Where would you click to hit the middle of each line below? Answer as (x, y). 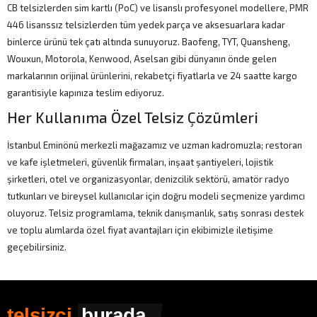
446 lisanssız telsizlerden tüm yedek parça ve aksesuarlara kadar (146, 25)
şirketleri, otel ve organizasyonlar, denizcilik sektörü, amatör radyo (149, 179)
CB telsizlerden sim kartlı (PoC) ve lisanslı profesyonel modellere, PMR (158, 8)
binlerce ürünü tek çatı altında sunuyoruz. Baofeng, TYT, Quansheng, (149, 42)
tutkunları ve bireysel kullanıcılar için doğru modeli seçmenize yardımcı (156, 196)
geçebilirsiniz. (37, 247)
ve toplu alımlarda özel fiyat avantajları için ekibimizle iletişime (140, 230)
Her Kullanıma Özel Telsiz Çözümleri (133, 117)
